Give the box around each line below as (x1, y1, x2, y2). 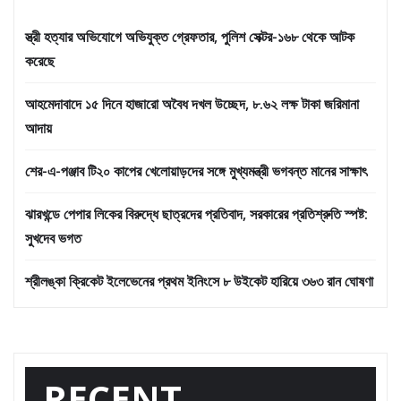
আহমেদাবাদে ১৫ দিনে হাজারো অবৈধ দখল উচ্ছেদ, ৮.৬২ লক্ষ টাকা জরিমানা (25, 93, 359, 114)
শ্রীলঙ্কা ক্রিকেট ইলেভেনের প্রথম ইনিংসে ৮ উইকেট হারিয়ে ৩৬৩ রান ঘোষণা (25, 270, 373, 291)
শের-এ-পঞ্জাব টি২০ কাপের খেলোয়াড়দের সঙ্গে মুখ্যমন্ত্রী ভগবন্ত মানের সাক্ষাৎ (25, 160, 367, 181)
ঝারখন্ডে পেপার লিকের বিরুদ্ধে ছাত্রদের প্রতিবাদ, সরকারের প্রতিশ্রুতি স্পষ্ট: (25, 203, 368, 224)
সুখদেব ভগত (25, 227, 81, 248)
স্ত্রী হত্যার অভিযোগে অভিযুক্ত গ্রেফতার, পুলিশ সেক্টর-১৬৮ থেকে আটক (25, 26, 354, 47)
